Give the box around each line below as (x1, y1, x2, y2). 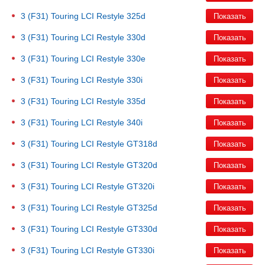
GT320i (127, 182, 154, 191)
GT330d (127, 224, 157, 234)
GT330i (127, 245, 154, 255)
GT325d (127, 203, 157, 212)
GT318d (127, 139, 157, 148)
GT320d (127, 160, 157, 170)
